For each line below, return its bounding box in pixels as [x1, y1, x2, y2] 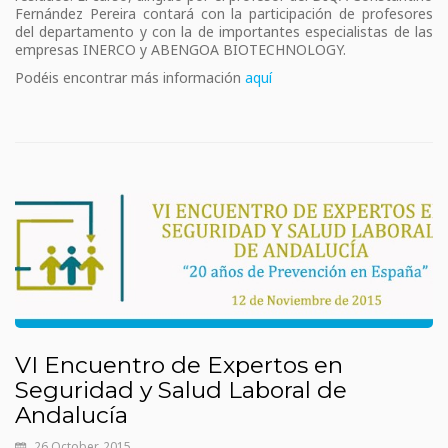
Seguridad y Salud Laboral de [15, 376, 347, 405]
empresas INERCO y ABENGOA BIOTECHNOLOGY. [15, 40, 346, 60]
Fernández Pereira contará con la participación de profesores [15, 4, 433, 24]
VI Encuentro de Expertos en [15, 351, 343, 380]
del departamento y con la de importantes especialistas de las [15, 22, 433, 42]
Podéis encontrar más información [15, 68, 245, 88]
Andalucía [15, 401, 128, 430]
